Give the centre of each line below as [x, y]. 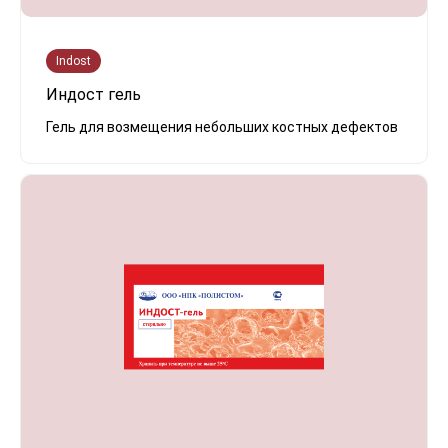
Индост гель [93, 94]
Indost [73, 60]
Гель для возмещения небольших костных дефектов [222, 126]
